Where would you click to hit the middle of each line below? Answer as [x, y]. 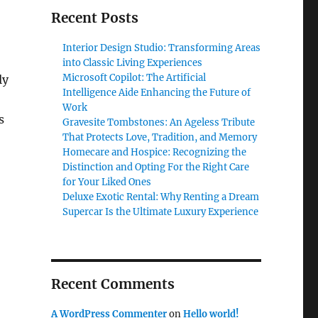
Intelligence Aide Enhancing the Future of [157, 93]
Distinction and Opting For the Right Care [156, 167]
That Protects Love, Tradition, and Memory [160, 137]
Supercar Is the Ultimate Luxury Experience [161, 212]
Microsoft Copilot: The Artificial [135, 78]
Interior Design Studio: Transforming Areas [162, 48]
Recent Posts [94, 18]
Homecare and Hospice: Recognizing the [155, 152]
